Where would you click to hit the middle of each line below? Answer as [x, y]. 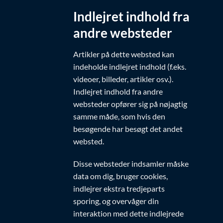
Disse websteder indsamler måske [131, 164]
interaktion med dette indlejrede [128, 214]
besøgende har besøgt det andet [128, 128]
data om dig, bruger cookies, [120, 176]
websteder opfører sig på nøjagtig [130, 104]
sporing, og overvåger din [116, 201]
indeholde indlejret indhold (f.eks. [130, 66]
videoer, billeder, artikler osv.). [123, 79]
